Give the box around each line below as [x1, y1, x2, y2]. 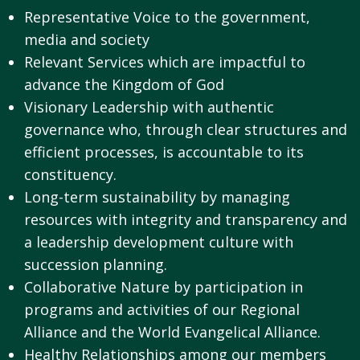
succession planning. [24, 255, 167, 275]
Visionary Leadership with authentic [24, 97, 274, 117]
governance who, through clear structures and [24, 120, 347, 140]
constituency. [24, 165, 117, 185]
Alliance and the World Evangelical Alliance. [24, 322, 321, 342]
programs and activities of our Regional [24, 300, 300, 320]
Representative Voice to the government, [24, 7, 310, 27]
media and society [24, 30, 149, 50]
